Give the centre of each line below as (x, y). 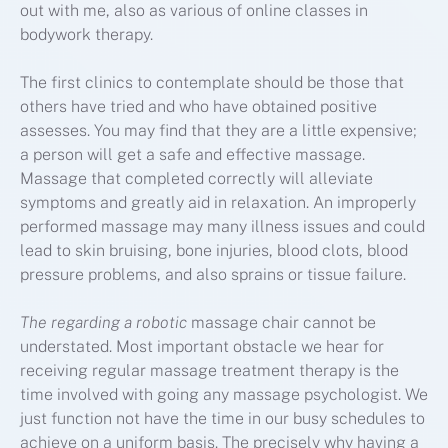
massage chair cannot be (281, 323)
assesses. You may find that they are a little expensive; (218, 131)
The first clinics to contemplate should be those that (212, 83)
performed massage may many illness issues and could (222, 227)
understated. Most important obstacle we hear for (202, 347)
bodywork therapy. (86, 35)
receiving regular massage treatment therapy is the (209, 371)
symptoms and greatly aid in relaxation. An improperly (218, 203)
